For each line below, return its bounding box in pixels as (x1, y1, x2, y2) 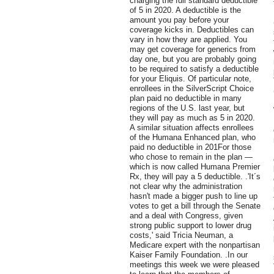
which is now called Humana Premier (130, 162, 260, 172)
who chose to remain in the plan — (130, 152, 253, 162)
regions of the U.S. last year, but (130, 103, 245, 113)
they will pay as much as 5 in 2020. (130, 113, 255, 123)
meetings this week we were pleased (130, 260, 259, 270)
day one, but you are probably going (130, 54, 256, 64)
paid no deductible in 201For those (130, 143, 251, 152)
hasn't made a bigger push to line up (130, 191, 257, 201)
